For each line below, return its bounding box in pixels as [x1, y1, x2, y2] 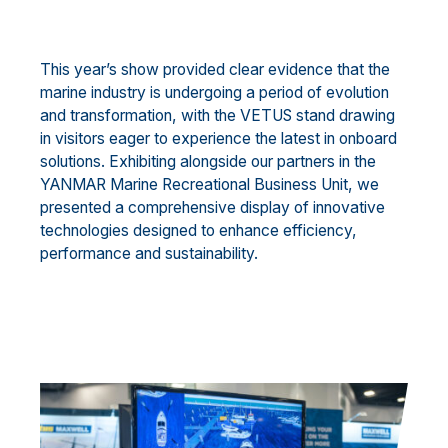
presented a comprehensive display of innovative [40, 198, 385, 218]
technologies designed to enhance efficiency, [40, 221, 357, 241]
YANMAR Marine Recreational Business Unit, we [40, 175, 379, 195]
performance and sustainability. [40, 244, 258, 264]
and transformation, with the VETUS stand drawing [40, 106, 395, 126]
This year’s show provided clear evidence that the [40, 60, 390, 80]
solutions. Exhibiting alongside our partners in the [40, 152, 376, 172]
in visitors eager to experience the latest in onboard [40, 129, 397, 149]
